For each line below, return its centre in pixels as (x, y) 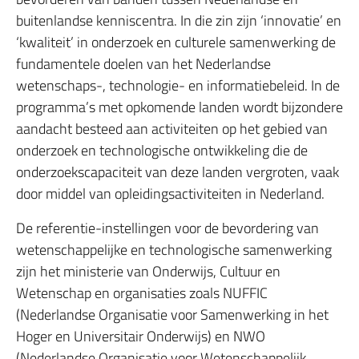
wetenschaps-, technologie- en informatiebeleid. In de (178, 85)
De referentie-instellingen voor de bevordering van (167, 228)
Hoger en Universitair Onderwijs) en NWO (141, 336)
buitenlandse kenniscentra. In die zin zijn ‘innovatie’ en (179, 20)
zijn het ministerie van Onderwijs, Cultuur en (148, 271)
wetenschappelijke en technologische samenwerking (174, 250)
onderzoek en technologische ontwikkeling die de (162, 150)
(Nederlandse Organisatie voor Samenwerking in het (172, 315)
